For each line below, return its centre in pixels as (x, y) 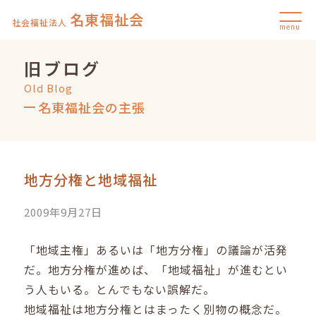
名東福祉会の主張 (92, 107)
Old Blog (49, 87)
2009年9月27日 (63, 212)
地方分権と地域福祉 (91, 180)
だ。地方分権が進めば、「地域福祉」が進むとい (156, 270)
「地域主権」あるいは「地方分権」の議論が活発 (156, 250)
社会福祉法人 (40, 22)
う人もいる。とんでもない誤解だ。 (120, 290)
